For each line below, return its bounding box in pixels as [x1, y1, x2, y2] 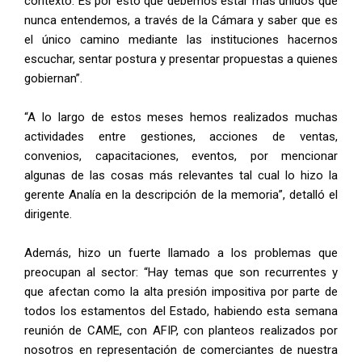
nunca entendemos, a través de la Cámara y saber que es [24, 13, 338, 27]
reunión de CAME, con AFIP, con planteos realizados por [24, 323, 338, 338]
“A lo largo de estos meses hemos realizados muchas [24, 110, 338, 124]
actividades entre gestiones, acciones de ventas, [24, 129, 338, 144]
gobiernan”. [24, 71, 82, 86]
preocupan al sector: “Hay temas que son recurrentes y [24, 265, 338, 280]
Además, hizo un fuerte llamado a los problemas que [24, 246, 338, 260]
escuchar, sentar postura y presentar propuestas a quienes [24, 52, 338, 66]
